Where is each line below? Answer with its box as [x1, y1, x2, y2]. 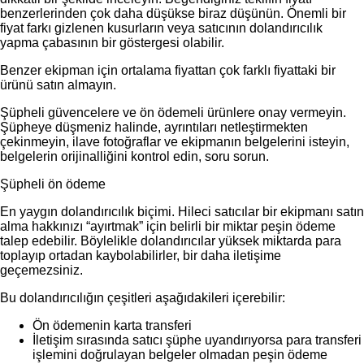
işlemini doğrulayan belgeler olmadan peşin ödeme [32, 347, 327, 362]
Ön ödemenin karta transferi [32, 318, 192, 332]
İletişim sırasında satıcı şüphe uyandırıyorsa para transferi [32, 332, 362, 347]
